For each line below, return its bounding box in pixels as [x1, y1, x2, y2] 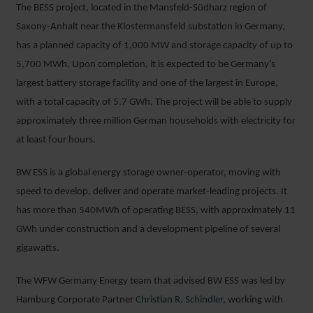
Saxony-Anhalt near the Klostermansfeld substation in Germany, [16, 22, 285, 32]
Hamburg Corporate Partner [16, 295, 136, 305]
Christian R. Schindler [136, 295, 223, 305]
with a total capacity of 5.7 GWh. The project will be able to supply [16, 97, 292, 108]
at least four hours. [16, 135, 96, 145]
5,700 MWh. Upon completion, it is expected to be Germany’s [16, 59, 275, 70]
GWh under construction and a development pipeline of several [16, 224, 280, 235]
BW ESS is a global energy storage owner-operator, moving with [16, 168, 281, 178]
